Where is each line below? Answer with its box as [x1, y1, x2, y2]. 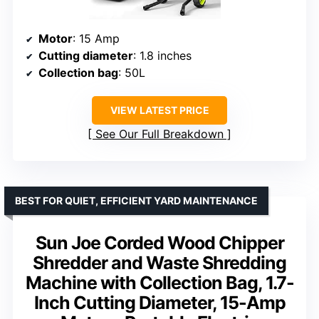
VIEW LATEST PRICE [110, 103, 209, 116]
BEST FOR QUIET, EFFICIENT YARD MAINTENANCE [15, 194, 258, 206]
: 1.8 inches [133, 48, 192, 63]
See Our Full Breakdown [95, 126, 224, 141]
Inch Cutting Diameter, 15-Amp [33, 291, 286, 313]
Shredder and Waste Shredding [33, 251, 286, 273]
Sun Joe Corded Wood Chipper [35, 231, 284, 253]
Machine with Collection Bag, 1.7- [25, 271, 294, 293]
